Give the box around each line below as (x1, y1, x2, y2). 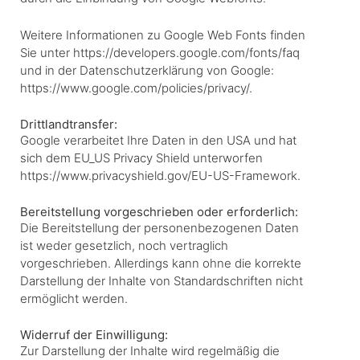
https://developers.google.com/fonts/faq (73, 44, 300, 60)
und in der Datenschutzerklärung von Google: (20, 62, 274, 78)
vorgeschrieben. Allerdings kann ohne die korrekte (20, 255, 301, 271)
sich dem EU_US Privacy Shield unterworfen (20, 149, 263, 166)
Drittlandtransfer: (20, 116, 117, 132)
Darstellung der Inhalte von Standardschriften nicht (20, 272, 303, 288)
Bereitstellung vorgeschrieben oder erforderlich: (20, 203, 298, 219)
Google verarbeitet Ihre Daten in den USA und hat (20, 132, 297, 148)
